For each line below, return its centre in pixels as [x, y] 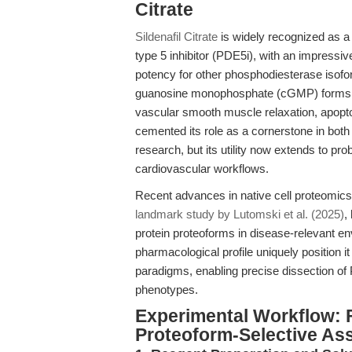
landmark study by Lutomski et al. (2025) [240, 214]
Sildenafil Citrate [176, 37]
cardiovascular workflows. [202, 169]
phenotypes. [167, 290]
